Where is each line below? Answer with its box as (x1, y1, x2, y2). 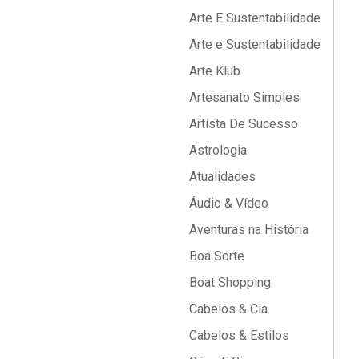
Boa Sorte (186, 248, 244, 264)
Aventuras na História (186, 222, 309, 237)
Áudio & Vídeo (186, 196, 268, 211)
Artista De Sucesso (186, 116, 298, 131)
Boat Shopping (186, 275, 271, 290)
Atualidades (186, 169, 256, 184)
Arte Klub (186, 63, 240, 79)
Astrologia (186, 143, 247, 158)
